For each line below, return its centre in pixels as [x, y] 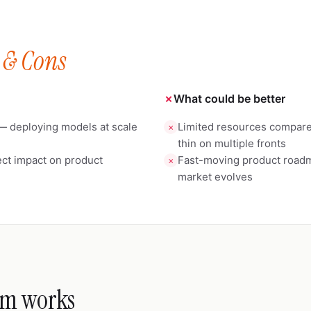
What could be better [229, 99]
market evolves [215, 177]
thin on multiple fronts [232, 143]
